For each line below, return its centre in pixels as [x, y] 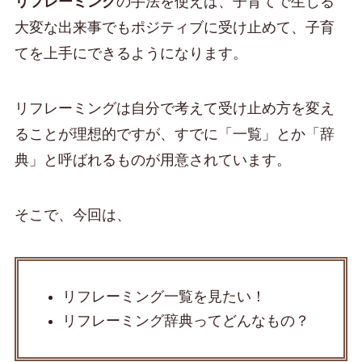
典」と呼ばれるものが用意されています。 [152, 160]
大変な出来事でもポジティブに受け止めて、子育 [174, 28]
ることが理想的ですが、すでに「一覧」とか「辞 [174, 135]
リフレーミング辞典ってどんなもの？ [185, 321]
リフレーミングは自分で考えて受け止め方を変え [174, 109]
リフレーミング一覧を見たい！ [164, 297]
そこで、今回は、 [72, 215]
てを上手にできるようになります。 [130, 54]
